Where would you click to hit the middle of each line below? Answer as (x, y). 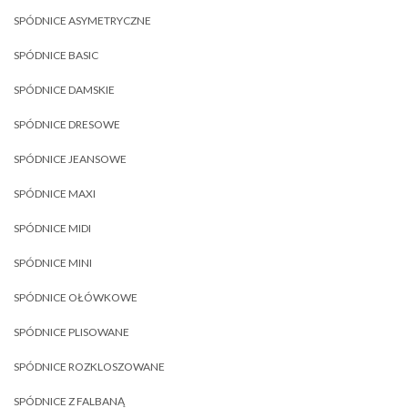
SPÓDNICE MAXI (55, 194)
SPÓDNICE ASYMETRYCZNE (82, 20)
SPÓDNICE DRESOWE (67, 124)
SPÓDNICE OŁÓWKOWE (76, 297)
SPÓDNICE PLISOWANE (71, 332)
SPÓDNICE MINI (53, 263)
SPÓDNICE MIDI (52, 228)
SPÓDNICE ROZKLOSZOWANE (89, 367)
